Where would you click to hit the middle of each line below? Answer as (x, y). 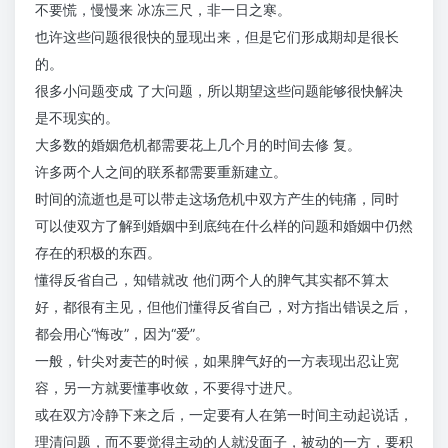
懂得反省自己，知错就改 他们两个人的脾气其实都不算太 (212, 279)
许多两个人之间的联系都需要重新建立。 (161, 171)
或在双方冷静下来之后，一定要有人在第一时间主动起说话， (224, 414)
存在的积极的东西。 (98, 252)
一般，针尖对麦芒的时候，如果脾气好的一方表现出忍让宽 (217, 360)
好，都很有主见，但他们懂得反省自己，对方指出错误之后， (224, 306)
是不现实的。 (77, 117)
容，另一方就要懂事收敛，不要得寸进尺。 (168, 387)
